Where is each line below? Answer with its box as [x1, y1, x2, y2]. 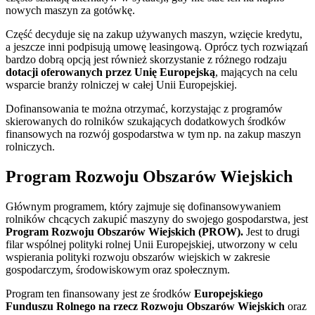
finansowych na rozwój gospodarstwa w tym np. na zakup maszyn [6, 127, 301, 140]
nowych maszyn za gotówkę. [6, 4, 135, 16]
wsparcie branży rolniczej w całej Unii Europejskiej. [6, 78, 237, 91]
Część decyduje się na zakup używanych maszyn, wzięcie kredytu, [6, 27, 302, 40]
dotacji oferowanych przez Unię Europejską [6, 65, 215, 78]
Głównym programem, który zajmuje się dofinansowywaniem [6, 200, 281, 212]
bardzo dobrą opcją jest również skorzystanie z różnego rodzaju [6, 53, 287, 65]
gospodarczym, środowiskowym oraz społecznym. [6, 263, 230, 276]
